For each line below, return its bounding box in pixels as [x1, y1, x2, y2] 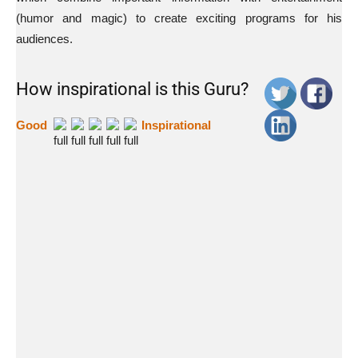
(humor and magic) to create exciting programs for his [16, 11, 342, 25]
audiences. [16, 32, 73, 46]
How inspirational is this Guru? [16, 79, 249, 99]
